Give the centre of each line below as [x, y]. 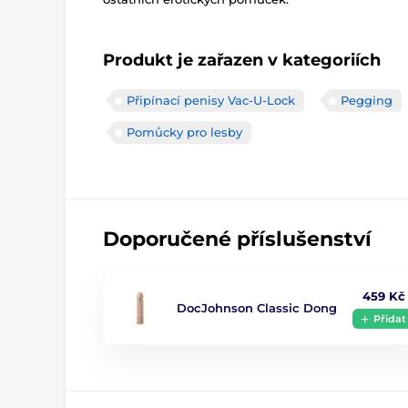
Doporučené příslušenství [237, 240]
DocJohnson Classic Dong [257, 308]
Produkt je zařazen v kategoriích [242, 61]
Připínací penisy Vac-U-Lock [211, 101]
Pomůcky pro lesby [184, 133]
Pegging [367, 101]
